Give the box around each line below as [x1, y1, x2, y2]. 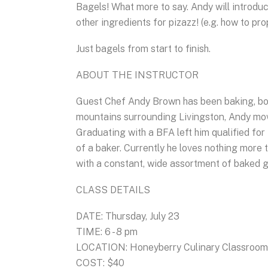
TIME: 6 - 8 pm [76, 226, 138, 238]
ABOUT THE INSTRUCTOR [76, 69, 199, 81]
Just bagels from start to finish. [76, 43, 211, 55]
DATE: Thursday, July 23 [76, 211, 179, 223]
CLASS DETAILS [76, 184, 150, 196]
